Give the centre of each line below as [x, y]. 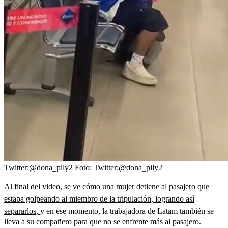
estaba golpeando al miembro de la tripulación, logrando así [99, 198]
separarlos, [22, 211]
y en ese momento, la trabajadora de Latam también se [127, 211]
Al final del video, [34, 186]
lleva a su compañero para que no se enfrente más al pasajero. [103, 221]
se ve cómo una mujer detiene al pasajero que [137, 186]
